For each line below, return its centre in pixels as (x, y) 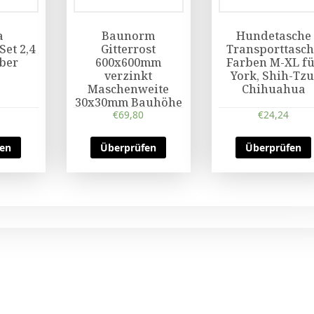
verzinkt (129, 76)
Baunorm (129, 36)
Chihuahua (273, 89)
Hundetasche (273, 36)
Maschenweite (129, 89)
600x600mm (129, 63)
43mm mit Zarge (129, 116)
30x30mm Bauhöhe (128, 103)
